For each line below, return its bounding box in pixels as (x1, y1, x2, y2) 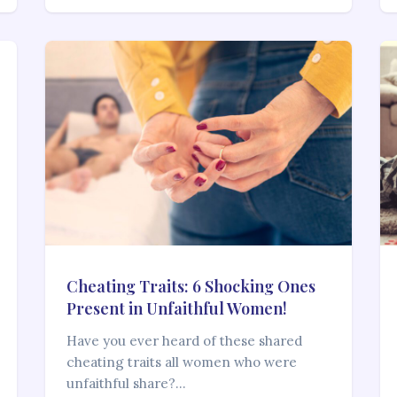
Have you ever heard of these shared (66, 332, 302, 350)
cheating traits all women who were (66, 354, 297, 371)
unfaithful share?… (66, 375, 186, 393)
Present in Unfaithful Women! (66, 298, 287, 320)
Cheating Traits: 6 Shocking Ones (66, 276, 315, 298)
